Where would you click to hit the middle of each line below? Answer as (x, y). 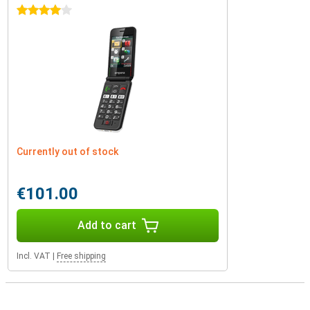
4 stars (33, 10)
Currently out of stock (67, 152)
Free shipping (81, 256)
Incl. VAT (34, 256)
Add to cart (107, 225)
